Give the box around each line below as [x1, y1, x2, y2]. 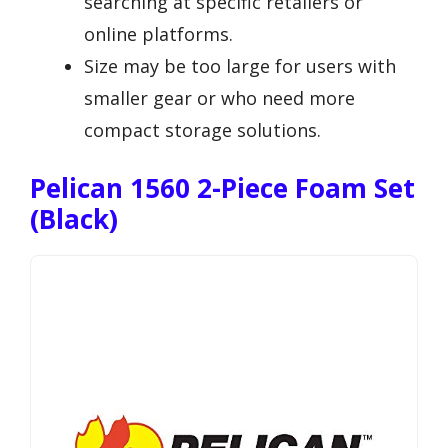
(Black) [30, 200, 118, 237]
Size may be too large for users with [84, 53, 396, 78]
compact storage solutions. [84, 117, 321, 142]
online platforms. [84, 21, 233, 46]
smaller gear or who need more [84, 85, 355, 110]
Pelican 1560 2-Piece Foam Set [30, 169, 415, 206]
